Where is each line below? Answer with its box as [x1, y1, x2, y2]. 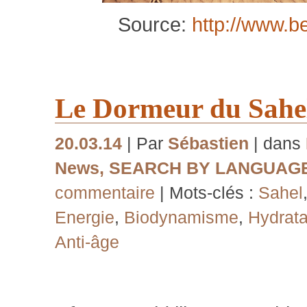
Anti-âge [55, 232, 119, 251]
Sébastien [168, 133, 249, 153]
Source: [117, 13, 192, 36]
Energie [55, 207, 114, 227]
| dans [249, 133, 306, 153]
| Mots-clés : [160, 182, 258, 202]
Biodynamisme [124, 207, 238, 227]
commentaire [55, 182, 155, 202]
